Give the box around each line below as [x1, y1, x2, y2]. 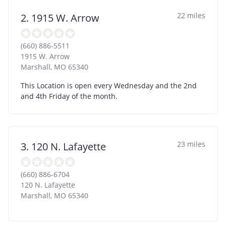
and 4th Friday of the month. [21, 91, 118, 101]
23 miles [177, 139, 205, 149]
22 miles [177, 10, 205, 20]
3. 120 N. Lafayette [21, 139, 106, 153]
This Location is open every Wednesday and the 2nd [21, 80, 197, 90]
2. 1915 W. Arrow [21, 11, 99, 25]
